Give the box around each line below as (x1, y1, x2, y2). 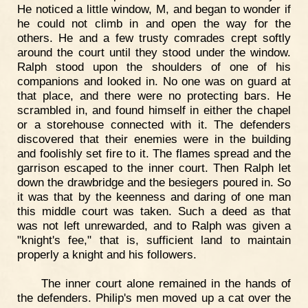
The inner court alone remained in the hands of (41, 276, 291, 291)
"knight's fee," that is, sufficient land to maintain (17, 233, 291, 247)
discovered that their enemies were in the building (17, 132, 291, 146)
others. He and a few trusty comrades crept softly (17, 31, 291, 45)
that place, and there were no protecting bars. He (17, 89, 291, 103)
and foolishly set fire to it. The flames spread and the (17, 146, 291, 161)
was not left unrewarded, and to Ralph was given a (17, 219, 291, 233)
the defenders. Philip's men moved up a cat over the (17, 291, 291, 305)
